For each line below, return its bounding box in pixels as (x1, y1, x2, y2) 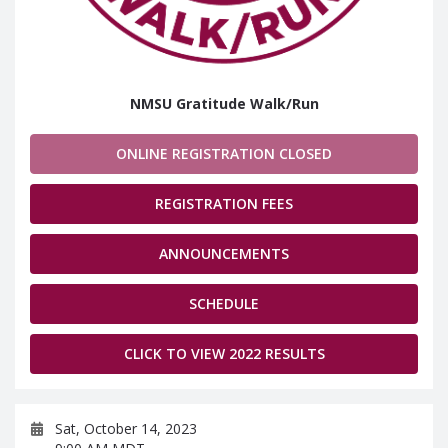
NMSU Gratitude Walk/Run (129, 94, 319, 113)
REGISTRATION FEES (155, 194, 293, 213)
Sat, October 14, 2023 (55, 419, 197, 438)
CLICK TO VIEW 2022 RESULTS (123, 344, 325, 363)
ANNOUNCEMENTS (159, 244, 289, 263)
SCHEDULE (189, 294, 259, 313)
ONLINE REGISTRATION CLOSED (116, 144, 332, 163)
